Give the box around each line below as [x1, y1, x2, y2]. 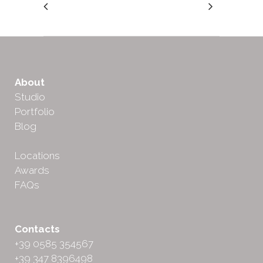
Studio [15, 90, 45, 103]
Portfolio [15, 105, 55, 117]
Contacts [15, 222, 60, 235]
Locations [15, 149, 60, 161]
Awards [15, 164, 49, 176]
